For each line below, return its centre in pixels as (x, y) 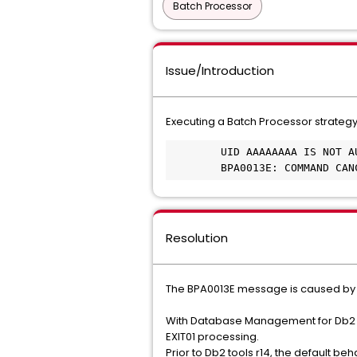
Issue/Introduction (220, 71)
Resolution (197, 238)
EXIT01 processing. (212, 337)
